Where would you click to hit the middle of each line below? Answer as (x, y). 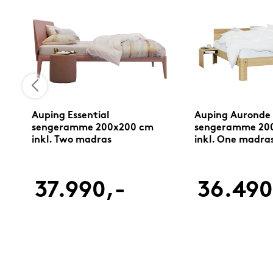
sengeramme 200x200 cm (92, 128)
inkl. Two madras (71, 140)
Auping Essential (70, 116)
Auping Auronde (232, 116)
